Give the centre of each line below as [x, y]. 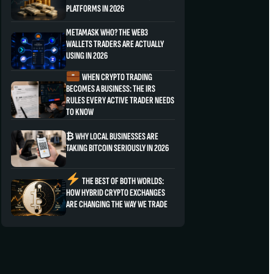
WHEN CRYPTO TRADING [116, 78]
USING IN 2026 [87, 56]
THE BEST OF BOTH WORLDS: [122, 181]
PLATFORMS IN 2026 [95, 9]
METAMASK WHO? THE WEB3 [107, 33]
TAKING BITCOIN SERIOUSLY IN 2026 [117, 148]
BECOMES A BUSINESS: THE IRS [111, 89]
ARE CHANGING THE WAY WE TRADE [117, 204]
